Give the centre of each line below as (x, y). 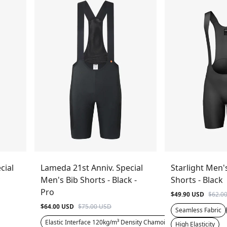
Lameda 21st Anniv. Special (92, 167)
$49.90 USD (188, 194)
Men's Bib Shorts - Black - (89, 180)
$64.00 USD (58, 206)
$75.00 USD (95, 206)
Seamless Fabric (199, 210)
